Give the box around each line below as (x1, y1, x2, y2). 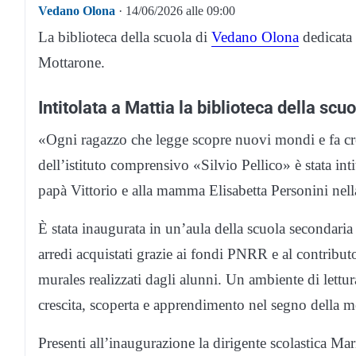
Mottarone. (38, 54, 105, 72)
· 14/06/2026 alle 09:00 (115, 4, 235, 18)
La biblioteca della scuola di (38, 29, 211, 46)
